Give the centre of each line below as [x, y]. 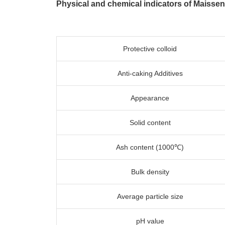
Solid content [150, 123]
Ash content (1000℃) [150, 147]
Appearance [150, 98]
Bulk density [150, 172]
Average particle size [150, 196]
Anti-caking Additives [150, 73]
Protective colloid [150, 49]
